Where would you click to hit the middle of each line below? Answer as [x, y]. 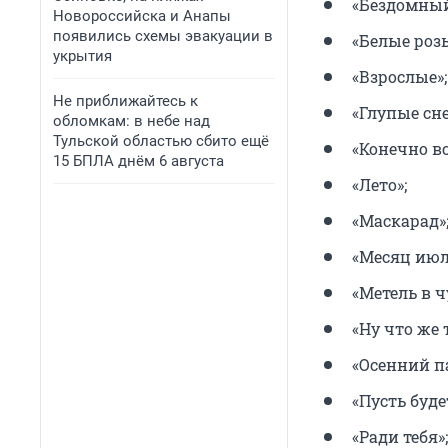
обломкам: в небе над [131, 121]
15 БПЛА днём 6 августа [138, 161]
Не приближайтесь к [125, 101]
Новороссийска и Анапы [142, 16]
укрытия [82, 56]
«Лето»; [379, 184]
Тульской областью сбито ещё [161, 141]
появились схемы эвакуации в [163, 36]
